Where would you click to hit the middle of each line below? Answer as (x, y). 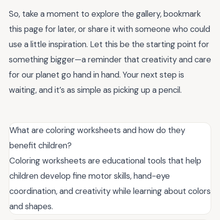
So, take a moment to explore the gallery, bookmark (105, 14)
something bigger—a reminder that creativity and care (110, 59)
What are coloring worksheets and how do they (97, 130)
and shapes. (31, 206)
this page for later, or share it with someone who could (110, 29)
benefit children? (41, 145)
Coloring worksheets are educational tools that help (105, 160)
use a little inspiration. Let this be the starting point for (109, 44)
